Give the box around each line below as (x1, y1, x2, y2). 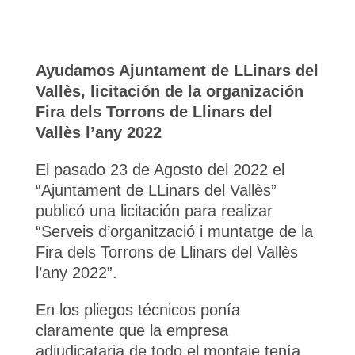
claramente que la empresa (35, 322, 228, 339)
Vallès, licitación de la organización (35, 82, 303, 100)
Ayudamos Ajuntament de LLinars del (35, 62, 319, 79)
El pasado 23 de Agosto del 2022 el (35, 161, 284, 178)
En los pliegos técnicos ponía (35, 301, 240, 319)
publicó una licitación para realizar (35, 202, 273, 219)
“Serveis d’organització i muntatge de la (35, 223, 313, 240)
